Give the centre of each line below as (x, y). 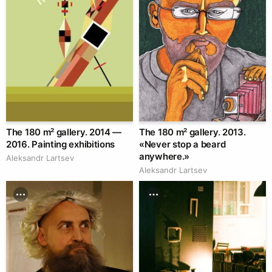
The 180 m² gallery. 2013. (192, 132)
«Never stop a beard (182, 144)
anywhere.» (164, 156)
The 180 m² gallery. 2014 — (64, 132)
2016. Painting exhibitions (61, 144)
